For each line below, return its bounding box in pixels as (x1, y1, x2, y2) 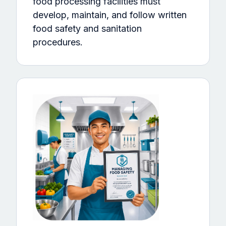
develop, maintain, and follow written (33, 9, 187, 20)
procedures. (33, 36, 85, 47)
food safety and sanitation (33, 23, 142, 34)
